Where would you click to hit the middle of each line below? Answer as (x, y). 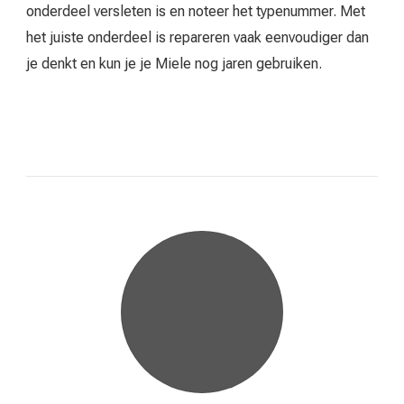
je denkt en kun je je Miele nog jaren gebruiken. (174, 64)
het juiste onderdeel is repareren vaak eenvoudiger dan (197, 38)
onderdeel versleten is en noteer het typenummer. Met (196, 12)
